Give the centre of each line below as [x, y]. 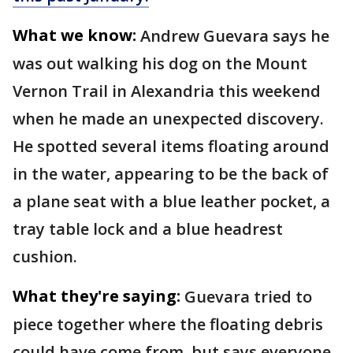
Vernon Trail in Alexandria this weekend [167, 91]
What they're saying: [97, 296]
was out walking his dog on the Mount [160, 63]
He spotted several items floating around [171, 146]
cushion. [45, 256]
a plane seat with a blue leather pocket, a [171, 201]
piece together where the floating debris [168, 324]
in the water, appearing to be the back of [171, 174]
